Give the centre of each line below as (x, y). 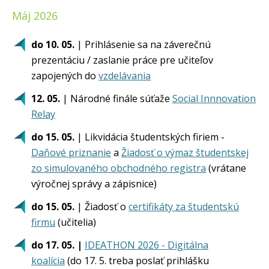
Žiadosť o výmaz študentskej (185, 153)
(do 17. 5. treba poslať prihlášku (137, 261)
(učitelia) (78, 222)
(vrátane (226, 168)
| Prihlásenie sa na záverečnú (143, 44)
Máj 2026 (50, 16)
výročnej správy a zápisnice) (94, 184)
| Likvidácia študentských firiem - (150, 137)
